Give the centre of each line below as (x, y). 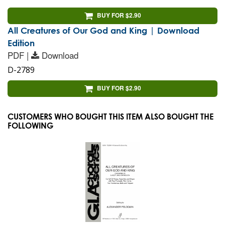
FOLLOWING (30, 125)
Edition (21, 43)
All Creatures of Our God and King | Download (103, 30)
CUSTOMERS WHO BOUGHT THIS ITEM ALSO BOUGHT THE (110, 116)
